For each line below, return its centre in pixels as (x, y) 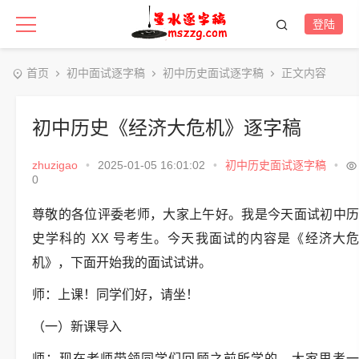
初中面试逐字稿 (106, 73)
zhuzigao (55, 165)
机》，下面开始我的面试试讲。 (122, 262)
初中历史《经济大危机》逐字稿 (167, 128)
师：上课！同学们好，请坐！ (115, 294)
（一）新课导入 (77, 327)
